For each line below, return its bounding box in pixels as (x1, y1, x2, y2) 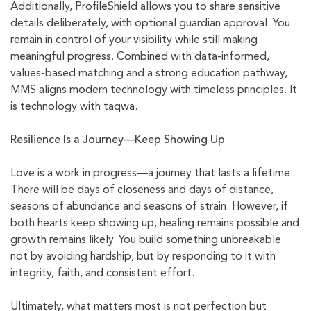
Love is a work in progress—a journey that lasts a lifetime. (10, 168, 293, 180)
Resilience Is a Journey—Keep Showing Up (10, 135, 225, 146)
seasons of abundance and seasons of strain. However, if (10, 201, 288, 213)
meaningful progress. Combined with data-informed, (10, 51, 269, 63)
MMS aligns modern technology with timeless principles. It (10, 85, 297, 96)
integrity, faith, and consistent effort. (10, 268, 194, 280)
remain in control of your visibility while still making (10, 35, 258, 47)
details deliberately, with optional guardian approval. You (10, 18, 290, 30)
